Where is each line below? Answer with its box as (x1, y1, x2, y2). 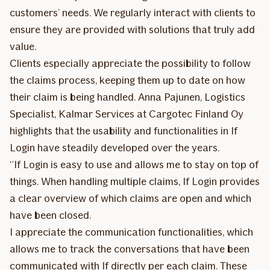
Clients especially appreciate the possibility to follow (10, 56, 251, 70)
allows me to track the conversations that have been (10, 242, 250, 256)
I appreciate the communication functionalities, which (10, 225, 253, 239)
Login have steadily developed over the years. (10, 140, 219, 154)
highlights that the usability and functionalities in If (10, 124, 237, 137)
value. (10, 39, 36, 53)
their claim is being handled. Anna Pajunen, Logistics (10, 90, 245, 104)
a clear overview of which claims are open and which (10, 191, 251, 205)
